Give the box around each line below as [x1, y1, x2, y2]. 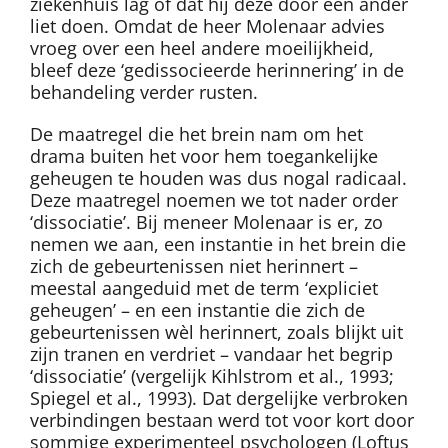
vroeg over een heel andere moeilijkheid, [30, 35, 374, 60]
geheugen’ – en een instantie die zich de [30, 297, 365, 322]
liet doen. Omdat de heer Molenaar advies [30, 13, 385, 38]
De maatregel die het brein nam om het [30, 121, 363, 146]
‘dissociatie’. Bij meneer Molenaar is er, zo [30, 209, 383, 234]
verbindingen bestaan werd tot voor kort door [30, 407, 414, 432]
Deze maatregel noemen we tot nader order [30, 187, 398, 212]
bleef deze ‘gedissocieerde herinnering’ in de [30, 57, 404, 82]
